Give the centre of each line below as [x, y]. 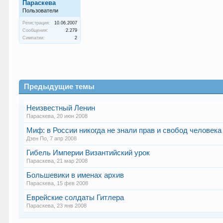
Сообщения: [36, 30]
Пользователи [41, 10]
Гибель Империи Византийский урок [88, 153]
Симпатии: [34, 38]
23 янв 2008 [72, 206]
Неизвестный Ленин [61, 108]
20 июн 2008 [72, 116]
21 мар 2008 [72, 161]
